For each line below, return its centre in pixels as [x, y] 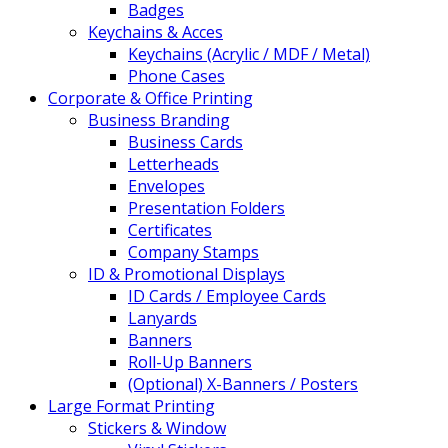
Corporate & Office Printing [150, 97]
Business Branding [159, 119]
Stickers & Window [157, 427]
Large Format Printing [131, 405]
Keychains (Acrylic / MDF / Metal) [249, 53]
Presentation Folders [206, 207]
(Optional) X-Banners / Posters [243, 383]
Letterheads [173, 163]
